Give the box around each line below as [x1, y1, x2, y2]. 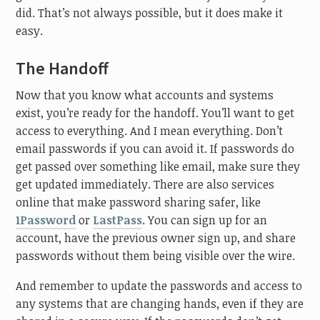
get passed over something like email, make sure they [16, 158, 301, 174]
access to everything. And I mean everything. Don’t [16, 122, 284, 139]
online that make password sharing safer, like [16, 194, 261, 210]
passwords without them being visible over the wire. [16, 247, 296, 264]
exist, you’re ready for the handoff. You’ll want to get [16, 104, 295, 121]
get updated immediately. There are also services [16, 176, 275, 192]
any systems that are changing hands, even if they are [16, 296, 304, 312]
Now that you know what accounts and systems [16, 86, 274, 103]
